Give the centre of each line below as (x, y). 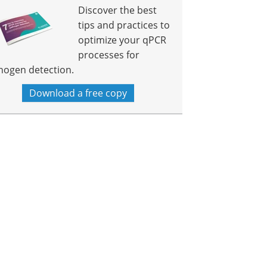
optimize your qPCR (122, 40)
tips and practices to (124, 25)
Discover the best (118, 10)
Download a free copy (78, 93)
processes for (109, 55)
